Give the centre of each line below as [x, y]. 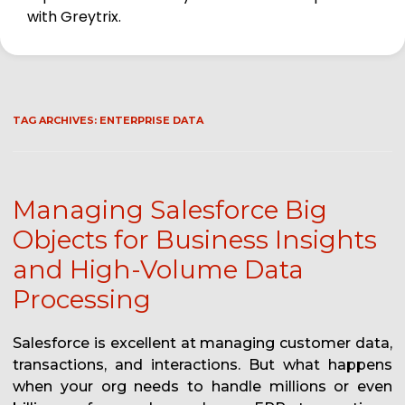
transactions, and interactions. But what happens [202, 365]
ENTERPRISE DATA [151, 121]
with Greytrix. [74, 17]
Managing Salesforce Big [170, 210]
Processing [82, 300]
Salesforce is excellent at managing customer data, [202, 344]
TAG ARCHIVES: [56, 121]
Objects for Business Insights [195, 240]
